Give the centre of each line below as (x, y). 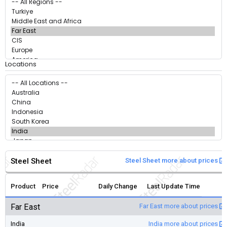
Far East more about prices (179, 206)
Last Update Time (173, 186)
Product (23, 186)
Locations (21, 64)
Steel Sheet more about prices (172, 160)
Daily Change (118, 186)
